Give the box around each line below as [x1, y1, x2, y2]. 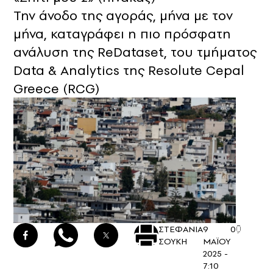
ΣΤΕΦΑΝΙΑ [158, 222, 203, 235]
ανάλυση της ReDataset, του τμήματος [13, 43, 257, 62]
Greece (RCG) [13, 79, 99, 98]
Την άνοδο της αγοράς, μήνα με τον [13, 6, 233, 25]
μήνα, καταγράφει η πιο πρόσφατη [13, 24, 231, 43]
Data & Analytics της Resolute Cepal [13, 61, 244, 80]
